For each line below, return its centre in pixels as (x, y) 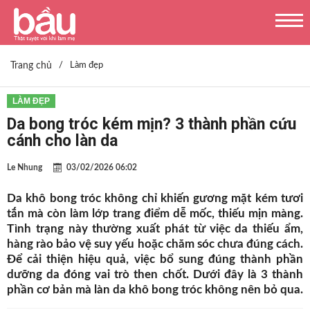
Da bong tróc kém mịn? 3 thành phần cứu (152, 124)
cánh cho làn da (62, 141)
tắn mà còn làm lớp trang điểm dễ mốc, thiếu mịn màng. (155, 213)
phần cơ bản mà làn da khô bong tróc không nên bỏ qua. (155, 290)
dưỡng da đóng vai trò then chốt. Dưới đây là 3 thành (155, 274)
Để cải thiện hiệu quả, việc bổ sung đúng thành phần (155, 259)
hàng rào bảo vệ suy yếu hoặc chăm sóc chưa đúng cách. (155, 244)
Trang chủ (31, 66)
